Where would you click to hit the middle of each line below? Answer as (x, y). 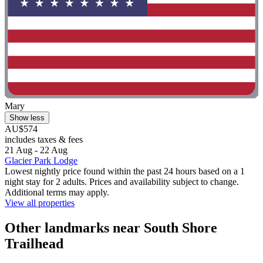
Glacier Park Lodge (41, 160)
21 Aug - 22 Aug (36, 150)
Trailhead (34, 243)
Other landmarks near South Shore (111, 227)
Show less (27, 117)
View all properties (40, 203)
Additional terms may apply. (57, 192)
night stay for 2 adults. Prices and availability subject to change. (122, 181)
